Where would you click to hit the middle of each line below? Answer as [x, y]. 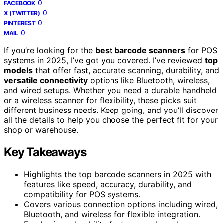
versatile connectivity [46, 80]
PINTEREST [20, 23]
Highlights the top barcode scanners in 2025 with [117, 174]
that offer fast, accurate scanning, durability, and [126, 70]
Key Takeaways [45, 152]
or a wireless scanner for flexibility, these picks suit [100, 100]
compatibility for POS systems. [82, 194]
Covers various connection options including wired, [121, 204]
